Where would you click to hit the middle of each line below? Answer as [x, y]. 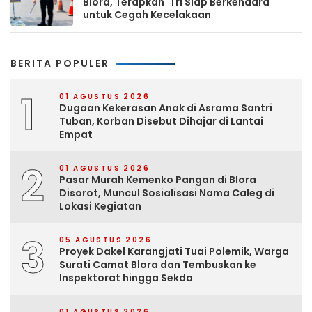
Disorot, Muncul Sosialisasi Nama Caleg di [167, 193]
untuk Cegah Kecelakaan [147, 14]
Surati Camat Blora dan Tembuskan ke [158, 264]
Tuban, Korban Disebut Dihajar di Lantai [161, 121]
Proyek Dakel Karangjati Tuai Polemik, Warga [174, 251]
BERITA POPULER [60, 63]
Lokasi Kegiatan [100, 206]
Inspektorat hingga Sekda [126, 278]
